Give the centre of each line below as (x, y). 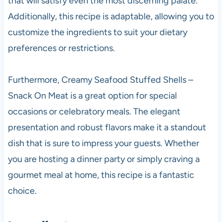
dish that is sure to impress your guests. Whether (103, 143)
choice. (22, 191)
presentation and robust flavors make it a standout (107, 127)
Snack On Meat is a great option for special (92, 95)
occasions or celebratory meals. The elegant (94, 111)
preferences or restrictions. (61, 48)
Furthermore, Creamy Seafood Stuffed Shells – (100, 80)
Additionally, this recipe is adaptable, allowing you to (111, 16)
